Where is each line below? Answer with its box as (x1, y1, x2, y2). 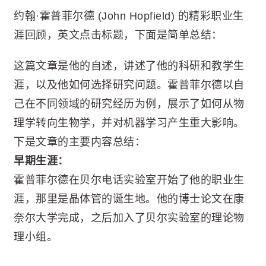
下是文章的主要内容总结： (14, 136, 145, 148)
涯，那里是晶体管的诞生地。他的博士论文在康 (14, 193, 245, 205)
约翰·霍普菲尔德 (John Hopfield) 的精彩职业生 (14, 10, 244, 22)
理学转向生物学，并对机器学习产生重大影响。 (14, 117, 245, 129)
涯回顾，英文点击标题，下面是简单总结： (14, 29, 223, 41)
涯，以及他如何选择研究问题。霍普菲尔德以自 (14, 79, 245, 91)
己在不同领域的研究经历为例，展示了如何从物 (14, 98, 245, 110)
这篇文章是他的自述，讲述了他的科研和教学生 (14, 60, 245, 72)
